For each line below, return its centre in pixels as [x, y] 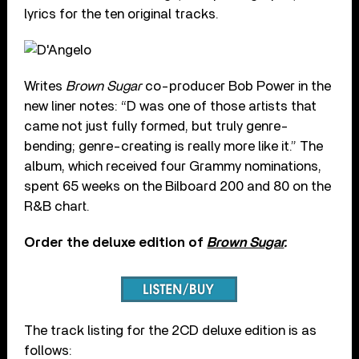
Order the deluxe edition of [116, 243]
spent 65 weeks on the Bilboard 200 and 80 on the [178, 187]
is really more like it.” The [248, 147]
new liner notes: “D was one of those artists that [171, 107]
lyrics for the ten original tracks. [122, 14]
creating [147, 147]
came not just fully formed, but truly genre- [157, 127]
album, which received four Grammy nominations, [173, 167]
